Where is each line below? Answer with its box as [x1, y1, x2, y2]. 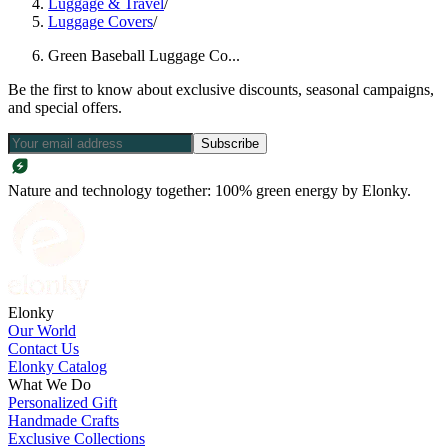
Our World [8, 321, 76, 339]
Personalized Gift [8, 393, 117, 411]
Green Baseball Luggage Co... [48, 46, 240, 64]
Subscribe [201, 135, 259, 151]
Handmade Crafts [8, 411, 119, 429]
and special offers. [8, 98, 122, 116]
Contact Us [8, 339, 79, 357]
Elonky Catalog [8, 357, 107, 375]
